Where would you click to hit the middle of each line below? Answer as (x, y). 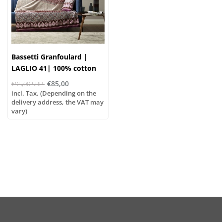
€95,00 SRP (28, 84)
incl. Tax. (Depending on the (54, 93)
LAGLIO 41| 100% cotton (54, 68)
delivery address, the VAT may (57, 102)
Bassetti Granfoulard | (50, 56)
